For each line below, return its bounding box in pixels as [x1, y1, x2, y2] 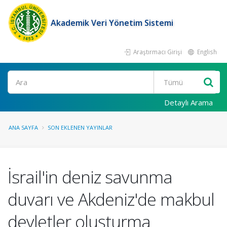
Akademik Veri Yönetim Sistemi [51, 17, 173, 28]
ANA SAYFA [9, 124, 38, 131]
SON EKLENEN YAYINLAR [48, 124, 112, 131]
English [196, 48, 217, 56]
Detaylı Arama [164, 97, 213, 107]
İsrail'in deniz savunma [8, 165, 172, 188]
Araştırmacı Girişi [132, 48, 182, 56]
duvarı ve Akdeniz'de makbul [8, 187, 214, 211]
